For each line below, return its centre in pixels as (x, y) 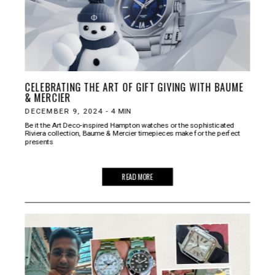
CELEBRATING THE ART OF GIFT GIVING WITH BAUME (134, 87)
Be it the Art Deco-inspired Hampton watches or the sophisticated (130, 125)
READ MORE (137, 176)
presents (39, 141)
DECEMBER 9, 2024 (64, 111)
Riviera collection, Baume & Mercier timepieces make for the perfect (133, 133)
